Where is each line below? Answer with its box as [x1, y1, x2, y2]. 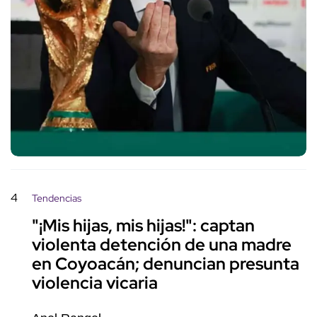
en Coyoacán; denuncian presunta [32, 253, 299, 275]
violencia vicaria [32, 272, 158, 294]
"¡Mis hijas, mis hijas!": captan [32, 214, 255, 237]
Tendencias [32, 192, 81, 205]
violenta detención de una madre [32, 234, 292, 256]
